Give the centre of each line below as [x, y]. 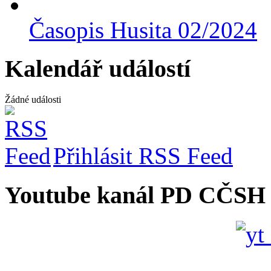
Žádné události [33, 100]
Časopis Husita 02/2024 [143, 30]
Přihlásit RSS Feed [143, 156]
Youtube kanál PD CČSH [135, 195]
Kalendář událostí [98, 69]
